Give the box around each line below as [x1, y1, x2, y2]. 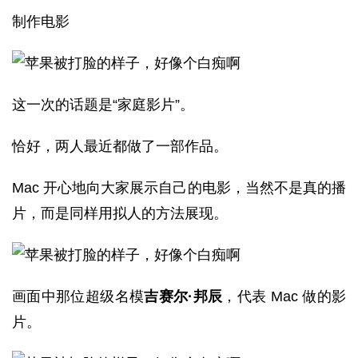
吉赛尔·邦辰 [144, 288, 223, 304]
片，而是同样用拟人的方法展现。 [12, 205, 228, 221]
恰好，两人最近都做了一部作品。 [12, 138, 228, 154]
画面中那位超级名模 [12, 288, 145, 304]
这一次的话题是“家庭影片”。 [12, 97, 194, 113]
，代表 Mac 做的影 [222, 288, 347, 304]
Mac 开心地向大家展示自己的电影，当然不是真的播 [12, 180, 346, 196]
